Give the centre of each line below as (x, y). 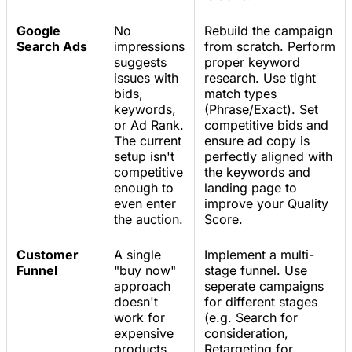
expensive (144, 334)
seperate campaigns (264, 286)
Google (38, 31)
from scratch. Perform (270, 47)
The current (148, 141)
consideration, (246, 334)
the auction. (148, 220)
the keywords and (257, 172)
